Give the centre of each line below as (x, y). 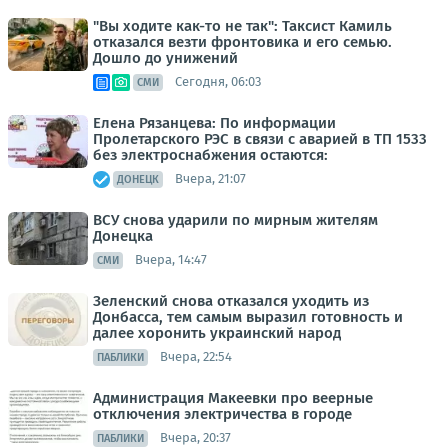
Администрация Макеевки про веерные (233, 397)
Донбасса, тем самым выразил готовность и (248, 316)
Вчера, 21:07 (210, 179)
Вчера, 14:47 (171, 260)
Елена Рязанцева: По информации (214, 122)
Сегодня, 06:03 (218, 82)
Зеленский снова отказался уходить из (231, 300)
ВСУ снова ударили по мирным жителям (235, 219)
